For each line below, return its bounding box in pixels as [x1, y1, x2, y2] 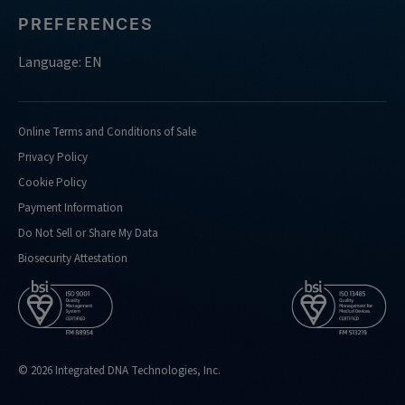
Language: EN [18, 52, 102, 72]
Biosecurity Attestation [18, 250, 127, 267]
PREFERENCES [18, 14, 154, 33]
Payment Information [18, 199, 123, 216]
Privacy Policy [18, 148, 88, 165]
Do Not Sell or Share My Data [18, 224, 158, 241]
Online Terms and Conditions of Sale [18, 123, 196, 140]
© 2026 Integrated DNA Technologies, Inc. [18, 362, 221, 379]
